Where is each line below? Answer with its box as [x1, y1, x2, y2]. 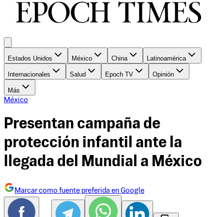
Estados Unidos [8, 55, 52, 62]
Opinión [153, 71, 174, 78]
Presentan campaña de [4, 117, 160, 132]
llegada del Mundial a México [4, 155, 202, 170]
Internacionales [8, 71, 50, 78]
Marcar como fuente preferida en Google [15, 187, 144, 195]
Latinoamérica [147, 55, 186, 62]
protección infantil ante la [4, 136, 182, 151]
